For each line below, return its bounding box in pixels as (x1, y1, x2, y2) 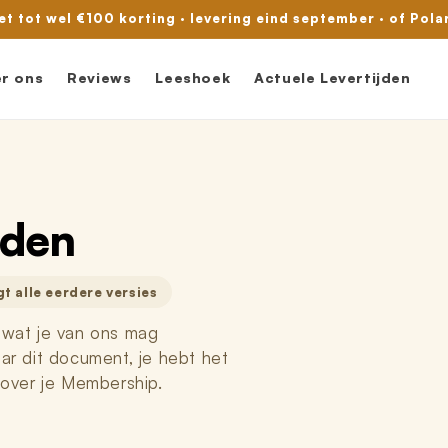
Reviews (67, 68, 132, 86)
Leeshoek (155, 68, 231, 86)
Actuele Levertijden (254, 68, 411, 86)
